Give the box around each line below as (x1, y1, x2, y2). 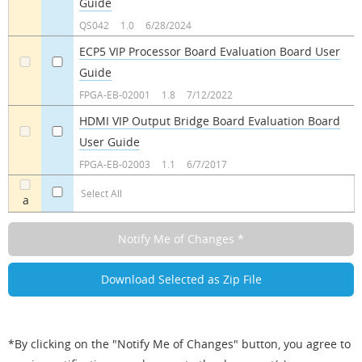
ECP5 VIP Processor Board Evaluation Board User (78, 44, 340, 60)
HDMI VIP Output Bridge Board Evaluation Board (78, 113, 340, 129)
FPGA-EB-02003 (78, 158, 150, 171)
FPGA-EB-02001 (78, 88, 150, 102)
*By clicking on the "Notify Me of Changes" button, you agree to (8, 336, 351, 352)
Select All (80, 187, 122, 200)
